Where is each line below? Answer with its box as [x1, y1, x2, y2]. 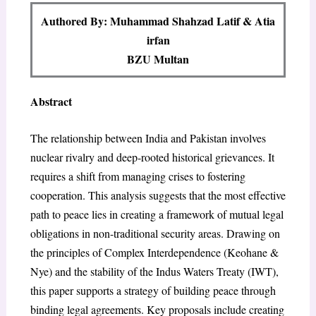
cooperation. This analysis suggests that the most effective [30, 188, 286, 203]
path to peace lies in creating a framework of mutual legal [30, 207, 284, 222]
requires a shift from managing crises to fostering [30, 169, 245, 184]
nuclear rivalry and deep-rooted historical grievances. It [30, 150, 274, 165]
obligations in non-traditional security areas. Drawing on [30, 226, 280, 241]
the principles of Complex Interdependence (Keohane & [30, 245, 279, 260]
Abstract [30, 92, 72, 109]
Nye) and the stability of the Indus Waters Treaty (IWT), [30, 264, 279, 279]
